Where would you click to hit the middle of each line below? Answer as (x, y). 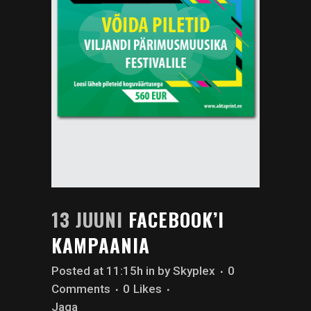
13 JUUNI (87, 219)
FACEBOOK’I (176, 219)
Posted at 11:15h (97, 270)
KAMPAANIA (101, 245)
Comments (81, 288)
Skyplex (194, 270)
